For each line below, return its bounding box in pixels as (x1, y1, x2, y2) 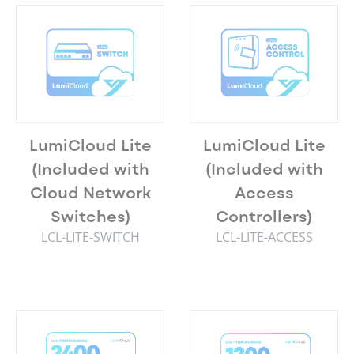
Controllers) (216, 206, 312, 225)
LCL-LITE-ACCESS (215, 228, 313, 246)
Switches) (50, 206, 130, 225)
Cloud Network (29, 183, 151, 201)
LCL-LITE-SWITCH (40, 228, 140, 246)
